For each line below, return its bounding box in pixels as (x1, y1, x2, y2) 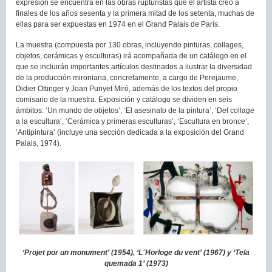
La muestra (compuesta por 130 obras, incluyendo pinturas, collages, (16, 40, 243, 49)
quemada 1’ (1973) (104, 259, 168, 268)
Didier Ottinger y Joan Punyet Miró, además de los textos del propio (16, 84, 237, 93)
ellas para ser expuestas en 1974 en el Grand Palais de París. (16, 19, 220, 29)
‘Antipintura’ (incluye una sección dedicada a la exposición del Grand (16, 127, 244, 137)
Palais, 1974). (16, 138, 61, 148)
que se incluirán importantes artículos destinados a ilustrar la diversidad (16, 62, 252, 71)
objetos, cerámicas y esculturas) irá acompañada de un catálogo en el (16, 51, 246, 60)
